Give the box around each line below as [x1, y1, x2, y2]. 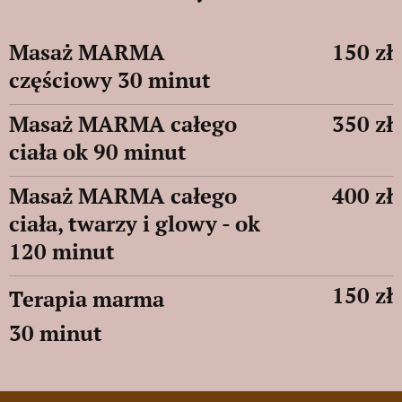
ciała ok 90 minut [9, 137, 187, 166]
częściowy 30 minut [9, 66, 211, 94]
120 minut [9, 237, 115, 266]
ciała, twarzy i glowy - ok [9, 209, 260, 238]
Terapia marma [9, 284, 164, 313]
